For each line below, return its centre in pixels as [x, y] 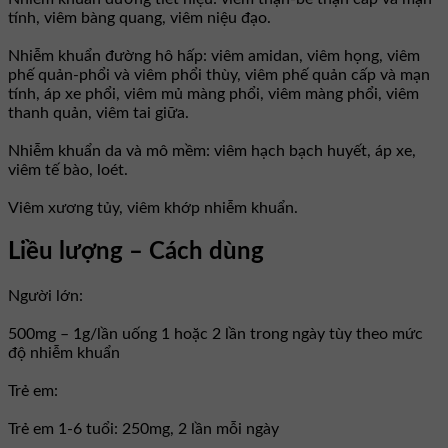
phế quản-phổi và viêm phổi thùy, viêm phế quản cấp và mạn [219, 75]
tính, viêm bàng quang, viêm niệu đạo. [139, 18]
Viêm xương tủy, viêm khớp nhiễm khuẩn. [153, 208]
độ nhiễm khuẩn [64, 353]
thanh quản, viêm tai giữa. [98, 113]
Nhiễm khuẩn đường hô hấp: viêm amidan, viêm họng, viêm [214, 56]
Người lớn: [45, 296]
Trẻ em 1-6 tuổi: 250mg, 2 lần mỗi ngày [143, 429]
